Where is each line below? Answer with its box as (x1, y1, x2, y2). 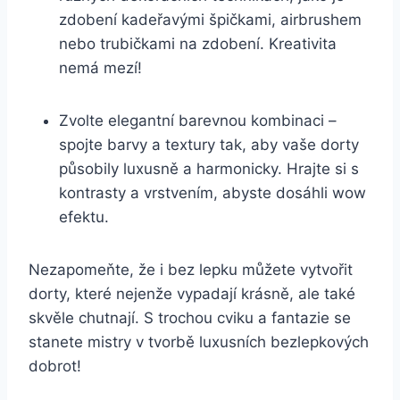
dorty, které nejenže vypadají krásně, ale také (29, 284, 355, 303)
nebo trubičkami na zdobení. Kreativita (59, 34, 337, 53)
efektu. (59, 207, 109, 226)
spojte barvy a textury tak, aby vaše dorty (59, 135, 359, 154)
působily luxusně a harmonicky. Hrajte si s (59, 159, 359, 178)
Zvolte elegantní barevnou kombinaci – (59, 111, 337, 129)
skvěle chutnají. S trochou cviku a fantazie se (29, 308, 351, 327)
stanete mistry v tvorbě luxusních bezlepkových (29, 332, 369, 351)
